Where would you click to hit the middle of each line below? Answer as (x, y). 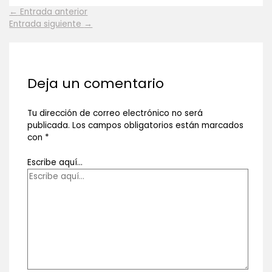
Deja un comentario (95, 83)
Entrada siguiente (47, 24)
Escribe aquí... (55, 162)
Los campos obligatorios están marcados (158, 126)
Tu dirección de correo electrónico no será (115, 114)
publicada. (48, 126)
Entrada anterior (53, 12)
